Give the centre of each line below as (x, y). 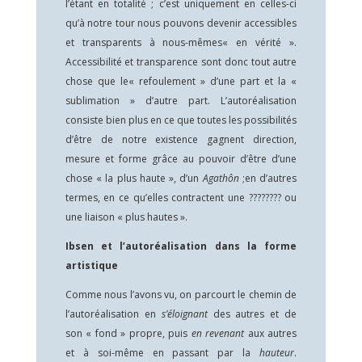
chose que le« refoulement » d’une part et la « (181, 81)
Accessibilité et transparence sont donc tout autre (181, 62)
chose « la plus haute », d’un (134, 178)
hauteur (277, 353)
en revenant (219, 333)
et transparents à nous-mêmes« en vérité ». (181, 42)
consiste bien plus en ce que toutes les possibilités (181, 120)
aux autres (272, 333)
